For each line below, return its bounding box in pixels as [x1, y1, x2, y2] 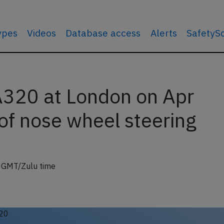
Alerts [150, 26, 177, 39]
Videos [27, 26, 56, 39]
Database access [65, 26, 141, 39]
